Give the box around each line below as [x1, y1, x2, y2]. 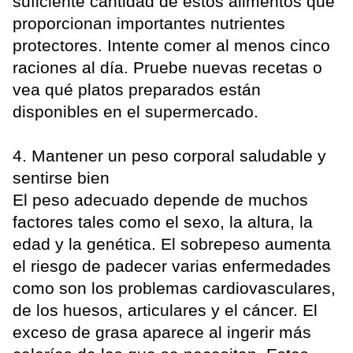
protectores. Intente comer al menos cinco [13, 36, 330, 55]
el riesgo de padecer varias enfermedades [13, 257, 331, 276]
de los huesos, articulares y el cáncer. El [13, 301, 318, 320]
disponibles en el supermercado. [13, 102, 258, 121]
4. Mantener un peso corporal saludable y [13, 147, 326, 165]
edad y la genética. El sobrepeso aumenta [13, 235, 331, 254]
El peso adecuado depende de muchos [13, 191, 308, 210]
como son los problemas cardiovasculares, [13, 279, 336, 298]
